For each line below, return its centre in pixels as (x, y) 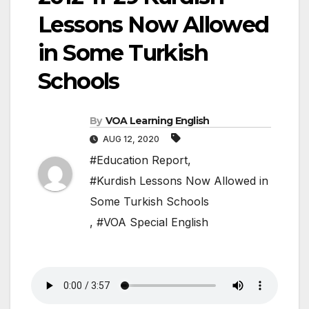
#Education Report (139, 160)
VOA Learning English (157, 121)
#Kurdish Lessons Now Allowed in (179, 181)
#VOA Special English (152, 222)
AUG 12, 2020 (131, 139)
